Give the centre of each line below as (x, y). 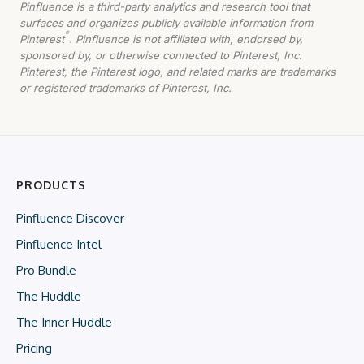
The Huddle (49, 296)
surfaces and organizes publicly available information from (166, 22)
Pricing (34, 348)
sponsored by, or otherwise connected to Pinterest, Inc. (161, 55)
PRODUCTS (51, 184)
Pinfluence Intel (59, 244)
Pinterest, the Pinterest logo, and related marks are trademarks (178, 71)
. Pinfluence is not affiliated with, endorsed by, (186, 39)
